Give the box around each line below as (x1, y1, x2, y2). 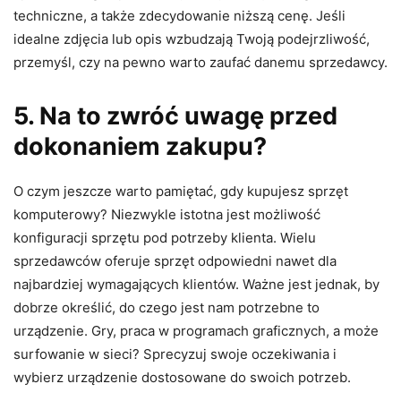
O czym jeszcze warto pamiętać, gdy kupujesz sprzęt (13, 182, 348, 200)
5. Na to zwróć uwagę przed (13, 100, 337, 131)
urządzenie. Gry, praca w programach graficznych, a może (13, 321, 379, 339)
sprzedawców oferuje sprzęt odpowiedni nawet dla (13, 252, 337, 269)
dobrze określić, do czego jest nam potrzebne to (13, 298, 320, 316)
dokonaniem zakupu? (13, 131, 267, 161)
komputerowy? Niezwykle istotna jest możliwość (13, 205, 320, 223)
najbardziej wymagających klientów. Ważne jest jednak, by (13, 275, 380, 293)
